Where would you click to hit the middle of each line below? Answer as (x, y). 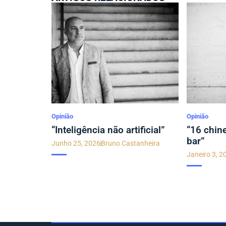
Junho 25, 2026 (76, 144)
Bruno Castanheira (130, 144)
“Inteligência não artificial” (108, 130)
